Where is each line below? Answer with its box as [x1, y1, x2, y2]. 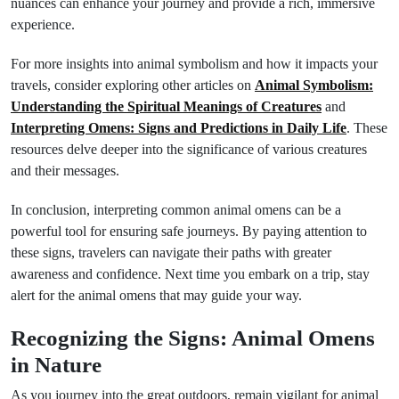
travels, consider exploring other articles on [11, 77, 255, 93]
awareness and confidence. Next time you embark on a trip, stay [11, 266, 370, 281]
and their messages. [11, 163, 119, 178]
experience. [11, 17, 75, 32]
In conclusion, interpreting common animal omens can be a [11, 202, 341, 217]
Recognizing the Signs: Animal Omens [11, 325, 375, 350]
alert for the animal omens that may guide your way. [11, 288, 302, 303]
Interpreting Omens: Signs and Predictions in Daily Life [11, 120, 346, 135]
